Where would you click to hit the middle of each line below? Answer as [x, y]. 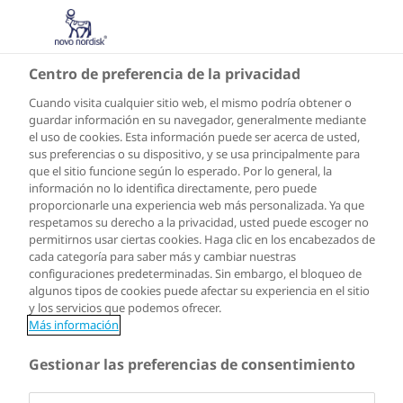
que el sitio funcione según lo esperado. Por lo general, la [180, 171]
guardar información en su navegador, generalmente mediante [197, 120]
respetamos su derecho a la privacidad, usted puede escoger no [199, 223]
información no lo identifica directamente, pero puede [173, 188]
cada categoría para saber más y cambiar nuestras [162, 257]
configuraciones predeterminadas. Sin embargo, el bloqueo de [195, 274]
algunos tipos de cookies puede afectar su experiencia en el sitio [199, 291]
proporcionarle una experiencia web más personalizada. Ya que [197, 206]
